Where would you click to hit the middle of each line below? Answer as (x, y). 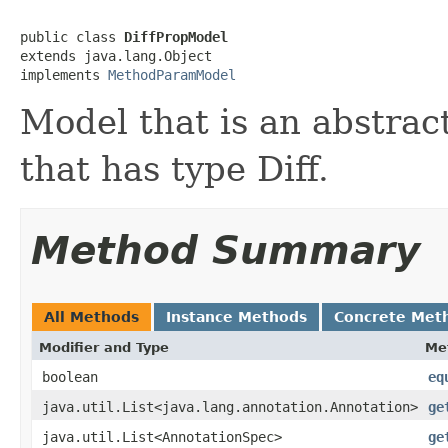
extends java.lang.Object (116, 55)
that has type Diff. (174, 168)
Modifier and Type (104, 347)
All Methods (91, 316)
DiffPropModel (176, 36)
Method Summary (225, 250)
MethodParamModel (172, 74)
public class (72, 36)
